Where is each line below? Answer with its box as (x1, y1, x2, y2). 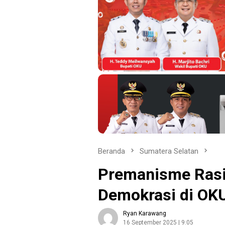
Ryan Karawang (123, 209, 166, 217)
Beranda (98, 146, 125, 156)
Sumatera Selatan (140, 146, 198, 156)
